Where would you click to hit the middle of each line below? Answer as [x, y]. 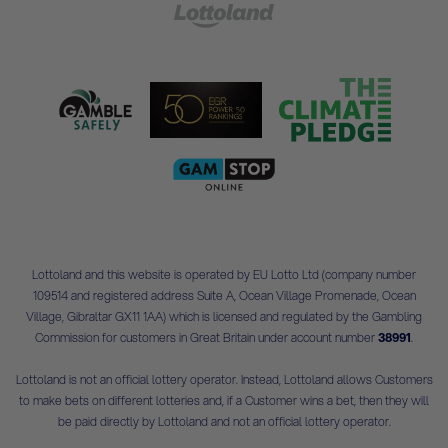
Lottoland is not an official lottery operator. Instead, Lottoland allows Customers [224, 379]
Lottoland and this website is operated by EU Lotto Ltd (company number [224, 274]
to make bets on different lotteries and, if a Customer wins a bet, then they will [224, 400]
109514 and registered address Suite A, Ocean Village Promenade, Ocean [224, 295]
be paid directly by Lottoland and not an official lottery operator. [224, 421]
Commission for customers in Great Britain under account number [206, 337]
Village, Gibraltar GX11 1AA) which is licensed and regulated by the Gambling [224, 316]
